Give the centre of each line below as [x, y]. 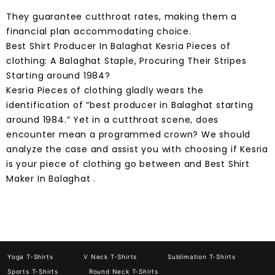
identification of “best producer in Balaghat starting [130, 105]
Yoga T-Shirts [30, 257]
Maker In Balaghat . [51, 179]
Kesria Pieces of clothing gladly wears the [105, 91]
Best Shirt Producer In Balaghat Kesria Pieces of [118, 46]
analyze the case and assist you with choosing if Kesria [137, 149]
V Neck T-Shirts [110, 257]
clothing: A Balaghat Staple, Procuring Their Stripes [126, 61]
